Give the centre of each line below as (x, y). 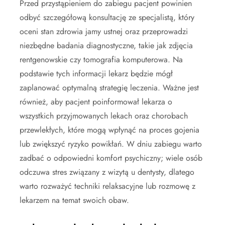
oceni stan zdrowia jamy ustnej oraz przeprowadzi (104, 32)
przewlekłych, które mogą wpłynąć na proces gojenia (109, 130)
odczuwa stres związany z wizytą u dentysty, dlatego (107, 172)
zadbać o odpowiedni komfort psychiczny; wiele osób (111, 158)
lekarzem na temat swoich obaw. (74, 200)
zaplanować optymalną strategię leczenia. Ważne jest (109, 88)
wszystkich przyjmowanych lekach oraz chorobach (104, 116)
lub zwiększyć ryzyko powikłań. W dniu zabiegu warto (111, 144)
